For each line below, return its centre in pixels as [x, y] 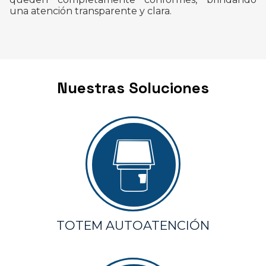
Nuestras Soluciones [133, 88]
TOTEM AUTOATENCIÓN [133, 225]
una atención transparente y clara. [91, 11]
